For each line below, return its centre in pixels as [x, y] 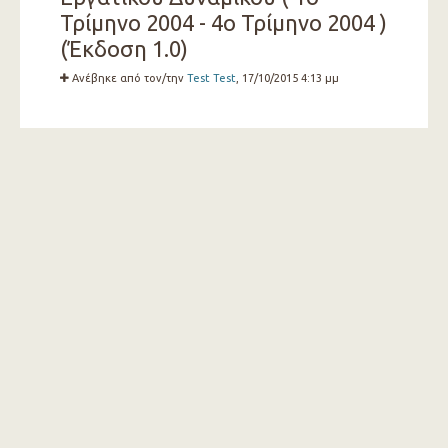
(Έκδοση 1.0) [123, 49]
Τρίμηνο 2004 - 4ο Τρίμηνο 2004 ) [223, 23]
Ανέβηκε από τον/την [129, 77]
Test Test [211, 77]
